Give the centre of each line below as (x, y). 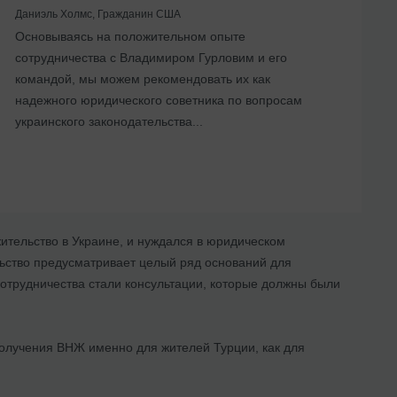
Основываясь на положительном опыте (130, 36)
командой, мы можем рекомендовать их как (143, 78)
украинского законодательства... (109, 121)
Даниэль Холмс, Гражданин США (98, 14)
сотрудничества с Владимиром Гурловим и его (151, 57)
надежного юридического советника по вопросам (159, 100)
